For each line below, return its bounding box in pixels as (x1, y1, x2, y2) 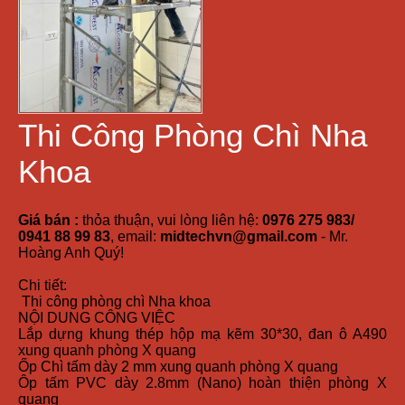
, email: (110, 229, 160, 245)
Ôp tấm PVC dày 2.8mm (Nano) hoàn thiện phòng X (18, 375, 387, 391)
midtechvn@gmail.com (160, 229, 317, 245)
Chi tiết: (18, 278, 67, 294)
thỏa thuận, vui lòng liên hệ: (79, 212, 262, 229)
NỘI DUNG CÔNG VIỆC (18, 310, 175, 326)
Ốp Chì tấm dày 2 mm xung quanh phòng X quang (18, 359, 342, 375)
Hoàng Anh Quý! (18, 245, 124, 261)
